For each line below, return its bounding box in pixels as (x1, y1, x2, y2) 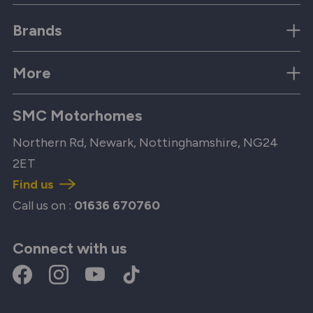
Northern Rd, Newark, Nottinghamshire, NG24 (13, 134, 278, 150)
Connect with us (13, 238, 126, 258)
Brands (13, 20, 61, 40)
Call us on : (13, 197, 74, 213)
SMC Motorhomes (13, 105, 142, 125)
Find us (13, 176, 57, 192)
